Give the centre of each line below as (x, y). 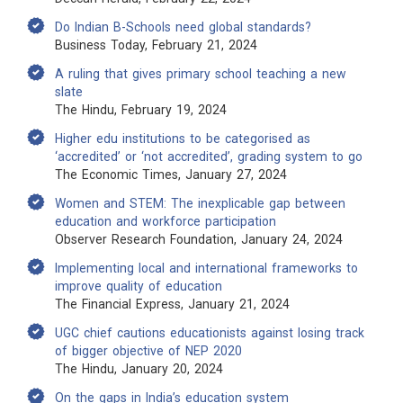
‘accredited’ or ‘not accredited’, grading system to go (209, 157)
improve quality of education (139, 286)
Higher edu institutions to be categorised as (183, 139)
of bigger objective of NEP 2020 (148, 351)
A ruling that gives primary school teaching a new (201, 74)
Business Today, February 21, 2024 (156, 45)
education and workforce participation (166, 221)
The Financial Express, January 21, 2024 (172, 304)
